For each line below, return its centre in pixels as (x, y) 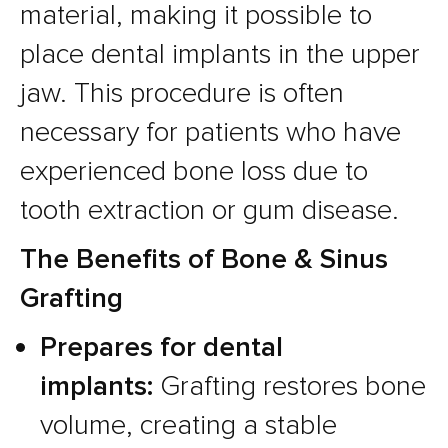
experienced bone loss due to (194, 171)
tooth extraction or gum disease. (209, 210)
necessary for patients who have (210, 132)
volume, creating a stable (188, 425)
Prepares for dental (161, 347)
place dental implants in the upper (220, 54)
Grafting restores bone (289, 386)
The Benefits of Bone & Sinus (204, 259)
